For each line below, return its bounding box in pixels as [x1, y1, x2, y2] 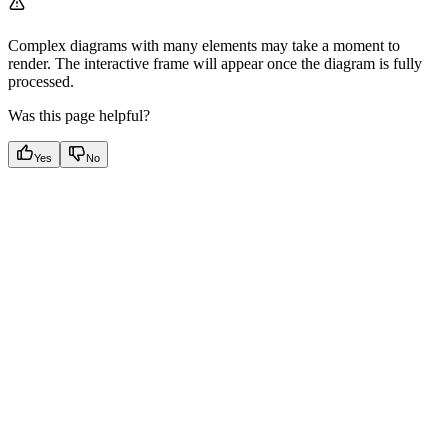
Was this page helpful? [8, 107, 150, 125]
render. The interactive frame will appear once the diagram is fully [8, 55, 422, 73]
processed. [8, 73, 74, 91]
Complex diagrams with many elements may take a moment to [8, 37, 400, 55]
